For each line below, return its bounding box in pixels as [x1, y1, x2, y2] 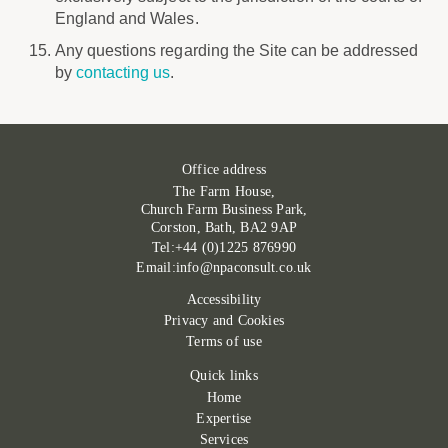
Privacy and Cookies [163, 313, 285, 328]
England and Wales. [55, 10, 199, 27]
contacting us [76, 64, 171, 81]
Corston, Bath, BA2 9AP [150, 220, 298, 235]
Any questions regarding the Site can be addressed [55, 42, 419, 59]
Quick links [190, 368, 258, 383]
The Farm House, [172, 184, 276, 199]
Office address [181, 162, 267, 177]
